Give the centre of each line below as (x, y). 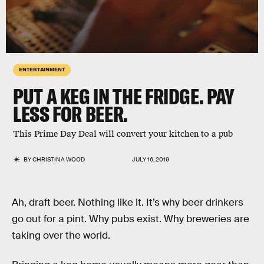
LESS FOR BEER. (70, 114)
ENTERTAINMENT (42, 69)
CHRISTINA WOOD (59, 159)
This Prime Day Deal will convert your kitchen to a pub (123, 134)
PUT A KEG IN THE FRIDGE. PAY (124, 96)
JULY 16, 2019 (151, 159)
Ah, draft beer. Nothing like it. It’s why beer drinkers (128, 202)
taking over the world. (61, 235)
